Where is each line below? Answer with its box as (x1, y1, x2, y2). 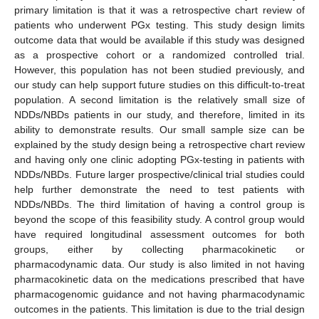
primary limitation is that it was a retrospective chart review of (14, 4, 305, 16)
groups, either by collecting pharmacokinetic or (14, 243, 305, 255)
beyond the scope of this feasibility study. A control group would (14, 213, 305, 225)
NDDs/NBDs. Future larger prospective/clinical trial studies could (14, 168, 305, 180)
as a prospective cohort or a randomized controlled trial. (14, 48, 305, 61)
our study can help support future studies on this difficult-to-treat (14, 78, 305, 90)
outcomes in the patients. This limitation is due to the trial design (14, 303, 305, 315)
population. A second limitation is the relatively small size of (14, 93, 305, 105)
